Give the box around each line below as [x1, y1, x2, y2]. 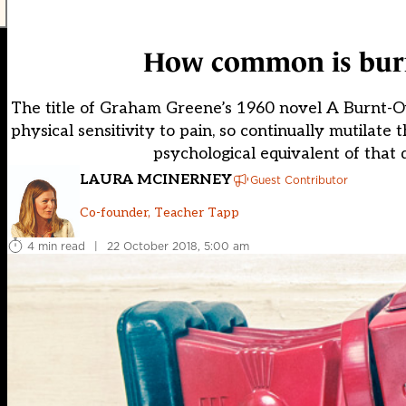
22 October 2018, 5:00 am [107, 237, 249, 254]
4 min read [27, 237, 85, 254]
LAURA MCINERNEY [80, 170, 232, 188]
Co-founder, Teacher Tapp [80, 204, 239, 220]
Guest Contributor [250, 171, 348, 188]
